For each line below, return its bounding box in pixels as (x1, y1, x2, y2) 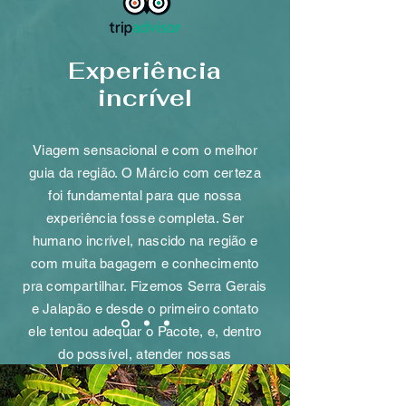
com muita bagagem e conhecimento (31, 255, 259, 271)
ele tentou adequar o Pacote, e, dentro (28, 323, 262, 339)
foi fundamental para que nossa (48, 187, 242, 203)
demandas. (111, 368, 179, 384)
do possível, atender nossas (58, 345, 232, 362)
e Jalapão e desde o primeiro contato (31, 300, 259, 316)
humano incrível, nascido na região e (32, 232, 258, 248)
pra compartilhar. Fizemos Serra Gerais (23, 277, 267, 294)
